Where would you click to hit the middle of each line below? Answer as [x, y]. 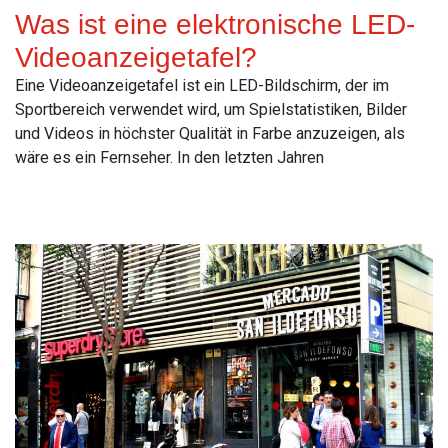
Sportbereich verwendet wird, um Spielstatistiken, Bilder [211, 109]
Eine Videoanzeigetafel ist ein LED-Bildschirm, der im [202, 85]
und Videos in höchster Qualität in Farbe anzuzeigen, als [210, 133]
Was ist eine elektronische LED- [215, 24]
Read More [53, 201]
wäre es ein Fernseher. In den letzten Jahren [169, 157]
